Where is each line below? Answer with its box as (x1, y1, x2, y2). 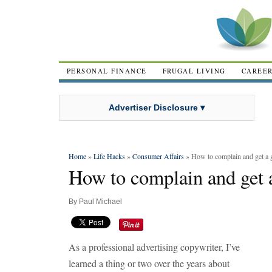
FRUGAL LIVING (162, 66, 226, 75)
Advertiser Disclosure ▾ (109, 102, 205, 112)
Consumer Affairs (132, 151, 184, 161)
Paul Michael (79, 197, 122, 206)
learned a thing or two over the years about (69, 257, 229, 270)
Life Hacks (93, 151, 125, 161)
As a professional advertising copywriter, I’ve (69, 240, 240, 253)
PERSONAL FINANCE (67, 66, 147, 75)
